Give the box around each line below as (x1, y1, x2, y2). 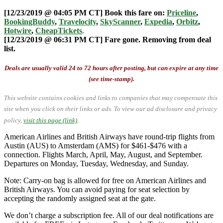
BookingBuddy (4, 17, 55, 26)
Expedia (144, 17, 172, 26)
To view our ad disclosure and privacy (114, 105, 217, 113)
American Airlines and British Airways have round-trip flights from (4, 132, 215, 141)
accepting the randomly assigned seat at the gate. (4, 194, 156, 203)
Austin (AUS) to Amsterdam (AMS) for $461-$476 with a (4, 141, 187, 150)
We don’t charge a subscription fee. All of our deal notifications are (4, 211, 214, 220)
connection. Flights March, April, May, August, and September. (4, 150, 203, 159)
